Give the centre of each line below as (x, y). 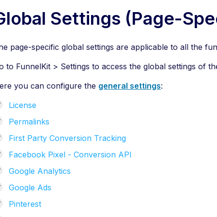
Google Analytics (40, 171)
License (23, 105)
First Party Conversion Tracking (67, 138)
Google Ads (30, 187)
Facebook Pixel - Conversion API (70, 155)
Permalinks (29, 122)
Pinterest (25, 204)
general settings (130, 86)
